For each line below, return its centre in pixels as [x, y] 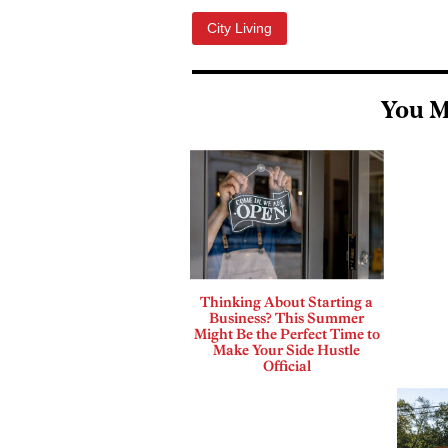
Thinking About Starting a [287, 301]
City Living [239, 28]
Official [286, 365]
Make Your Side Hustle [287, 349]
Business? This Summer [287, 317]
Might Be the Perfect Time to [286, 333]
